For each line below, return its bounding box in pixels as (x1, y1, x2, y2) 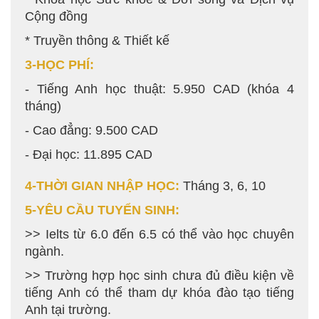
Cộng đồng (25, 9, 88, 23)
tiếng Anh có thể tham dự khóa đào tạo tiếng (25, 286, 294, 300)
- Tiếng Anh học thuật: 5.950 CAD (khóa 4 (25, 82, 294, 96)
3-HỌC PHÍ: (25, 58, 94, 72)
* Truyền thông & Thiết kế (25, 33, 169, 48)
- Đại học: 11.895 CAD (25, 147, 152, 162)
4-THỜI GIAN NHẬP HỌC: (25, 179, 179, 193)
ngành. (25, 244, 64, 258)
